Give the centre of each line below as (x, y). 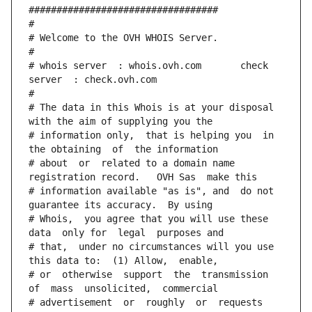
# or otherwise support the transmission (148, 275)
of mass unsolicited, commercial (123, 289)
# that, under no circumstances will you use (151, 247)
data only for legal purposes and (126, 233)
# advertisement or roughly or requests (146, 303)
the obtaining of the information (123, 149)
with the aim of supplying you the (120, 122)
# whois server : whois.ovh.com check (148, 66)
